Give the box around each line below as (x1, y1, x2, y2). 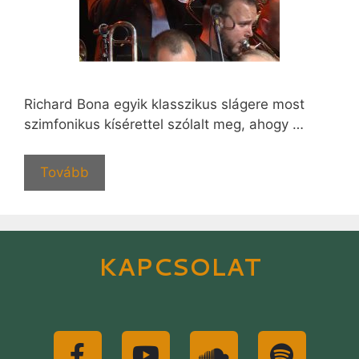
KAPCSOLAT (98, 249, 261, 284)
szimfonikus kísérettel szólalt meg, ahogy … (24, 115, 304, 132)
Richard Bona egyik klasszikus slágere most (24, 95, 305, 112)
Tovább (40, 164, 89, 180)
